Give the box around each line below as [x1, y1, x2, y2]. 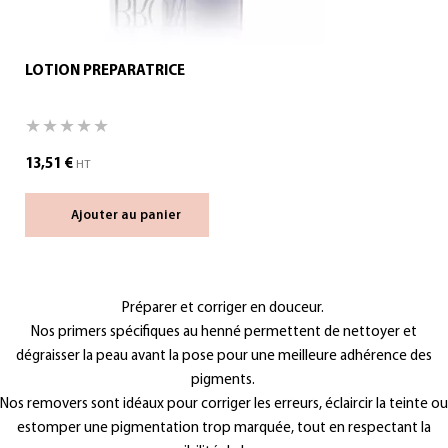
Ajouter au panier [71, 209, 181, 223]
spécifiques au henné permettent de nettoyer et [107, 325, 417, 340]
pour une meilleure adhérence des [214, 349, 432, 364]
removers [27, 397, 88, 412]
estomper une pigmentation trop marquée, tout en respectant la [17, 421, 431, 436]
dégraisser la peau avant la [16, 349, 182, 364]
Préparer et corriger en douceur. [121, 301, 324, 316]
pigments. [190, 373, 255, 388]
